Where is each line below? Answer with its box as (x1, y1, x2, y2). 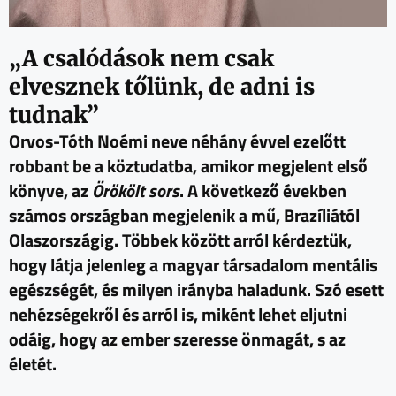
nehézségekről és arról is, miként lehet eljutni (9, 301, 347, 329)
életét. (9, 350, 60, 378)
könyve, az (9, 177, 92, 205)
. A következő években (179, 177, 346, 205)
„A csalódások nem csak (9, 44, 274, 73)
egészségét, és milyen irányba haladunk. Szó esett (9, 276, 384, 304)
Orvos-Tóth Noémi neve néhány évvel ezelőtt (9, 127, 346, 156)
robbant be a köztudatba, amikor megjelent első (9, 152, 368, 180)
